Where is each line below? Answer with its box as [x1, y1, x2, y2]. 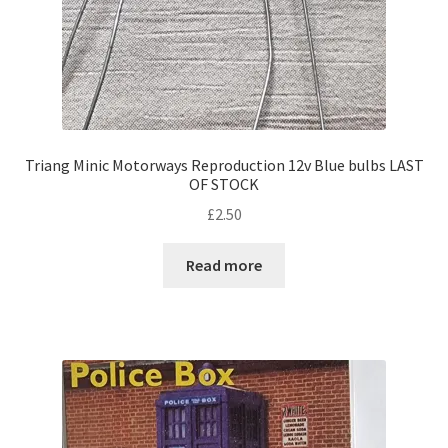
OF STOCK [189, 173, 259, 194]
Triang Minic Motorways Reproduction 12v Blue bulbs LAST [24, 154, 424, 175]
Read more [186, 255, 262, 276]
